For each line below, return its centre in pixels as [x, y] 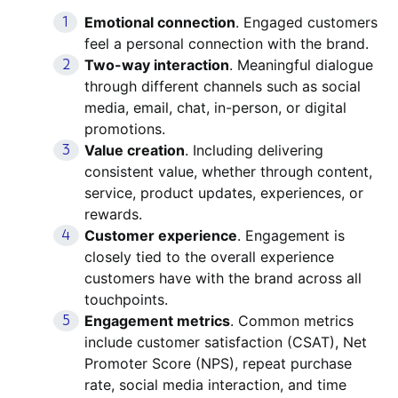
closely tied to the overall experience [209, 257]
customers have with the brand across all [223, 278]
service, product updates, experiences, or [224, 193]
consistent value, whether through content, [228, 171]
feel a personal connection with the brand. [227, 44]
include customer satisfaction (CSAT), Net [226, 342]
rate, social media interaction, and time [215, 385]
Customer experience [161, 235]
